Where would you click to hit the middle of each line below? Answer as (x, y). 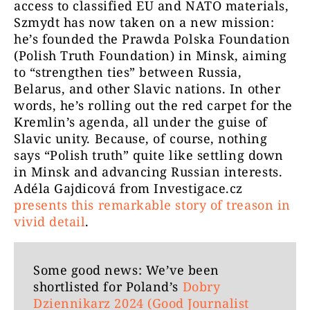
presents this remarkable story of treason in (152, 205)
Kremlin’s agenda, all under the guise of (141, 122)
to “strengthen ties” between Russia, (128, 72)
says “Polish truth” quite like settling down (149, 155)
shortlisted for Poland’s (108, 287)
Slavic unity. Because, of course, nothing (141, 139)
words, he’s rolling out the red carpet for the (153, 106)
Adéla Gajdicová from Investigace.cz (128, 189)
